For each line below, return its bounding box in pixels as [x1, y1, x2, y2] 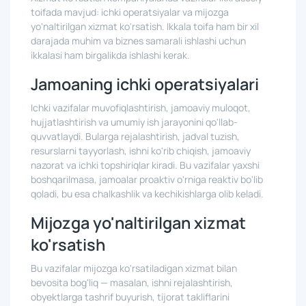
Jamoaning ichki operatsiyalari [31, 73, 259, 95]
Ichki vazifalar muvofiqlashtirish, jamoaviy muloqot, [31, 101, 251, 114]
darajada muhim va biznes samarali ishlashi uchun [31, 34, 246, 47]
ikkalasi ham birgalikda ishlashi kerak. [31, 48, 190, 61]
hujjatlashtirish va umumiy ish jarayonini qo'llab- [31, 115, 238, 128]
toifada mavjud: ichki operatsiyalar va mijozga [31, 5, 229, 18]
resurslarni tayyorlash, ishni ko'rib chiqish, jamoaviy [31, 144, 251, 157]
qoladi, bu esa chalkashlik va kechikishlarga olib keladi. [31, 187, 264, 200]
